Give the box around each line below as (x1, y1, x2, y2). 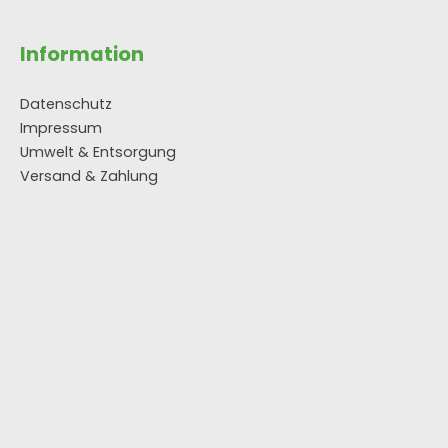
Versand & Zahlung (20, 166, 158, 186)
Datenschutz (20, 94, 112, 114)
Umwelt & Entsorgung (20, 142, 176, 162)
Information (20, 41, 144, 68)
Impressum (20, 118, 102, 138)
